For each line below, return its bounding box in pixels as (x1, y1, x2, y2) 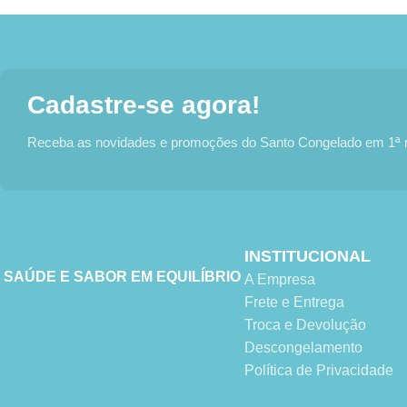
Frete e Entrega (243, 294, 344, 311)
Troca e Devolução (243, 317, 366, 333)
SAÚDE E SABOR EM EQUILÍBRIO (3, 269, 241, 285)
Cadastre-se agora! (27, 91, 260, 120)
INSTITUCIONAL (243, 247, 371, 266)
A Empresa (243, 272, 315, 288)
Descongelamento (243, 340, 362, 356)
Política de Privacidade (243, 362, 393, 379)
